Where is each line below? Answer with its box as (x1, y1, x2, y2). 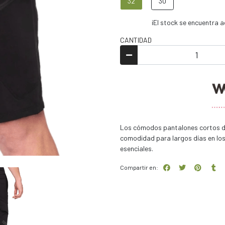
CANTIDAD (120, 36, 152, 45)
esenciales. (120, 144, 153, 153)
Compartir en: (120, 163, 158, 171)
